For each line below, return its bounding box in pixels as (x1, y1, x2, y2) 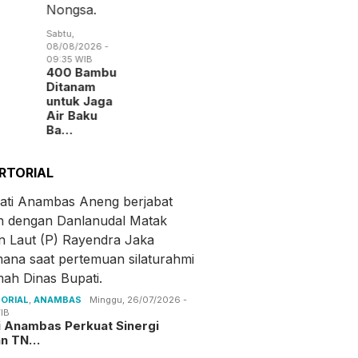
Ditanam (46, 78, 97, 94)
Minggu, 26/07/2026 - (89, 293, 188, 305)
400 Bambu (46, 64, 117, 80)
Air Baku (46, 107, 98, 123)
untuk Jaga (46, 93, 113, 109)
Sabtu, (46, 27, 75, 39)
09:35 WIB (46, 53, 93, 65)
